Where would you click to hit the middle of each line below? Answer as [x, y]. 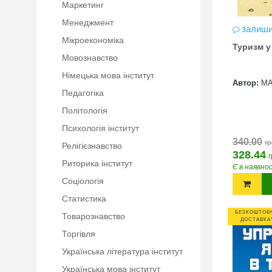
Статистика [84, 199]
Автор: [246, 83]
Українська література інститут [122, 251]
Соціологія [83, 181]
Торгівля [79, 234]
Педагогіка [83, 93]
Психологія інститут [100, 128]
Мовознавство [90, 58]
